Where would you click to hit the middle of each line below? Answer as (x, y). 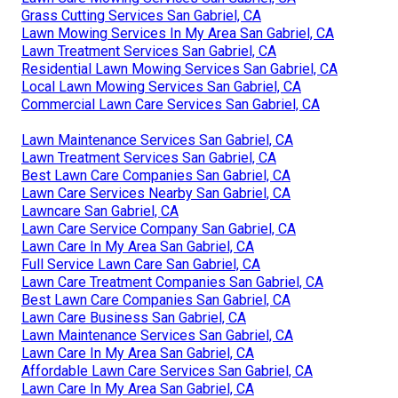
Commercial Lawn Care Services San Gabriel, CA (171, 105)
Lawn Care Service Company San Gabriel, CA (159, 229)
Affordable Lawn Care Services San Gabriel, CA (167, 371)
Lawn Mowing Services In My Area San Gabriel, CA (178, 34)
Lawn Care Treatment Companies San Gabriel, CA (172, 283)
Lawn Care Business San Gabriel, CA (134, 318)
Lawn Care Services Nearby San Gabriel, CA (156, 194)
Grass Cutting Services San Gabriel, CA (141, 16)
